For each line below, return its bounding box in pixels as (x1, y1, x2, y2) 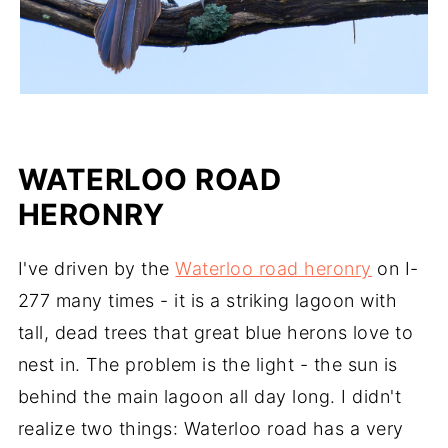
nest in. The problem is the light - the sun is (17, 354, 398, 376)
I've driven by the (17, 258, 176, 280)
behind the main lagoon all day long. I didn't (17, 386, 402, 408)
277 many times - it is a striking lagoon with (17, 290, 398, 312)
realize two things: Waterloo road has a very (17, 418, 404, 440)
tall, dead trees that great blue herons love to (17, 322, 414, 344)
